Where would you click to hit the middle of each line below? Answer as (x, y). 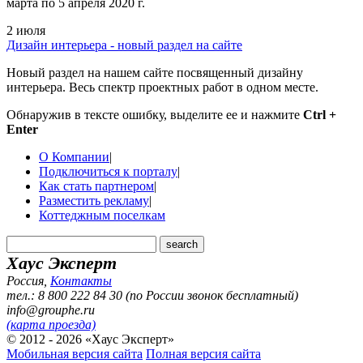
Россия (25, 280)
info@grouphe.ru (51, 310)
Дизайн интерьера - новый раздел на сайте (124, 45)
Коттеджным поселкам (102, 215)
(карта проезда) (51, 324)
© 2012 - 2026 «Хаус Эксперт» (90, 339)
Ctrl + (320, 114)
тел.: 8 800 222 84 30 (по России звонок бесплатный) (152, 295)
